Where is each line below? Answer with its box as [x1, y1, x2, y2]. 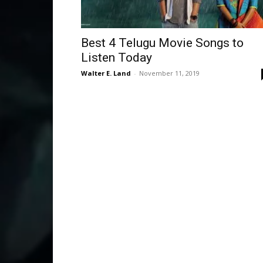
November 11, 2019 [139, 69, 200, 77]
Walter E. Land [81, 69, 131, 77]
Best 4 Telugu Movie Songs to [81, 36, 244, 50]
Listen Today [81, 50, 152, 65]
